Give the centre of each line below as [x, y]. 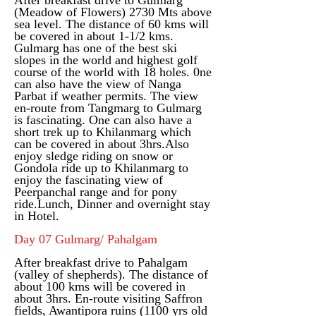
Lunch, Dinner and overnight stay [124, 204]
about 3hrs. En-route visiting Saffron [108, 298]
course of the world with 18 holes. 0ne [113, 72]
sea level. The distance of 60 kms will [111, 24]
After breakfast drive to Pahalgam [101, 262]
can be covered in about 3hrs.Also [102, 144]
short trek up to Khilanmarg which [103, 132]
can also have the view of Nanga [98, 84]
